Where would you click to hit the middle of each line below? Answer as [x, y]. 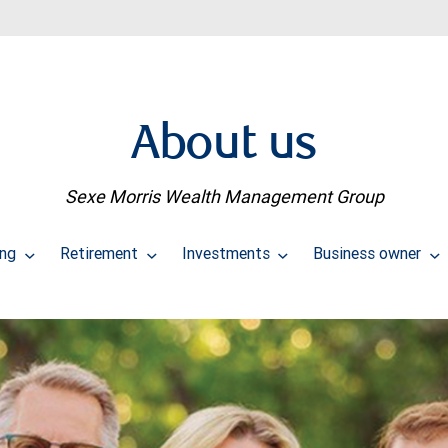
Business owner [369, 253]
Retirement [100, 253]
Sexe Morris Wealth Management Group [224, 197]
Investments [227, 253]
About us [224, 147]
